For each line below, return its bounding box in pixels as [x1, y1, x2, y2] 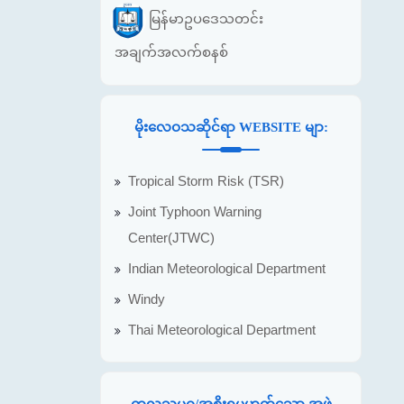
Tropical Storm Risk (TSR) [128, 173, 284, 188]
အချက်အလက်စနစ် [115, 43, 228, 60]
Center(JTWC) [128, 230, 215, 245]
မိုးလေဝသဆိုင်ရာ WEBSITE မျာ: [133, 119, 328, 134]
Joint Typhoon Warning [128, 204, 262, 219]
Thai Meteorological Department [128, 322, 316, 337]
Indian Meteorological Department [128, 261, 326, 276]
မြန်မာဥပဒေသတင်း [149, 10, 263, 26]
